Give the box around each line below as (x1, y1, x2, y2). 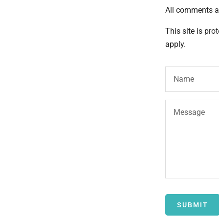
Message (174, 108, 205, 117)
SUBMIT (177, 201, 208, 209)
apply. (165, 40, 186, 49)
